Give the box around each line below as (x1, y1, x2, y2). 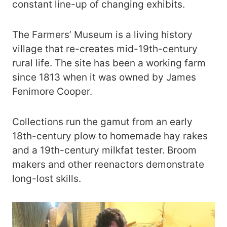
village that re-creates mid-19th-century (12, 43, 198, 55)
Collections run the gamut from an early (12, 116, 193, 128)
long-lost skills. (12, 173, 81, 185)
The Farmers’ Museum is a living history (12, 29, 193, 41)
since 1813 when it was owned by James (12, 71, 196, 84)
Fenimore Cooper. (12, 86, 92, 98)
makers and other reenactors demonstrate (12, 159, 204, 171)
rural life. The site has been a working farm (12, 57, 206, 69)
